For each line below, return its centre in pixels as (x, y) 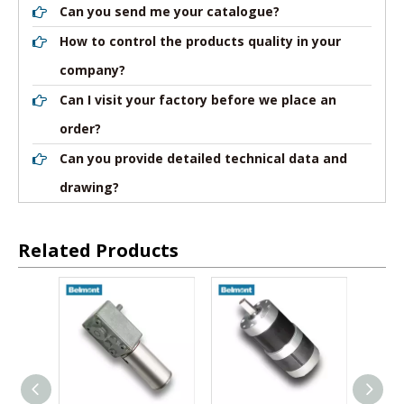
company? (92, 70)
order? (80, 129)
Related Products (98, 251)
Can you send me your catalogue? (170, 12)
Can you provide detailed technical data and (203, 159)
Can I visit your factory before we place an (198, 100)
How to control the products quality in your (200, 41)
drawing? (89, 188)
